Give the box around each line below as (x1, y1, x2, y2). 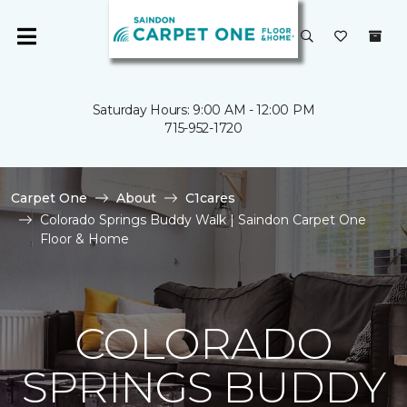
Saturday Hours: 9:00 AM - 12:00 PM (92, 102, 315, 118)
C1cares (185, 190, 235, 206)
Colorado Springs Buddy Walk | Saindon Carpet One (40, 212, 366, 228)
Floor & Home (40, 231, 129, 247)
